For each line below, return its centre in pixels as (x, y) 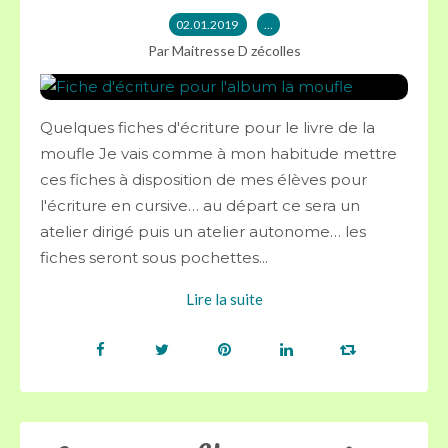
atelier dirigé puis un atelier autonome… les (203, 231)
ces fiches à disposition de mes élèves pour (203, 179)
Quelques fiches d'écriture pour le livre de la (207, 127)
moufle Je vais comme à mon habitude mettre (218, 153)
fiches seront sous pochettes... (154, 257)
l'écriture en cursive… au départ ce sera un (200, 205)
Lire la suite (224, 299)
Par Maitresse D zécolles (224, 50)
